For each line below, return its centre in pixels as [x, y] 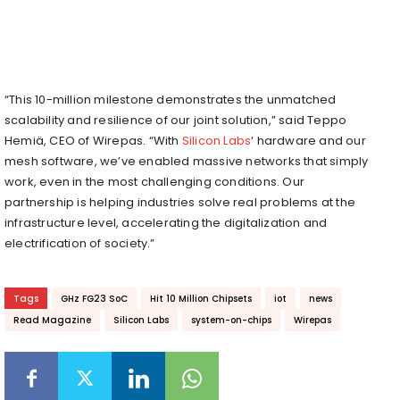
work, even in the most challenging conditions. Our [155, 181]
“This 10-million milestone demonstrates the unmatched [171, 99]
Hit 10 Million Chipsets [201, 298]
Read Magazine [52, 320]
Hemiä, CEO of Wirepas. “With [93, 140]
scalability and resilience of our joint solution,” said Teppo [176, 120]
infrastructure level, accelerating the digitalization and [166, 222]
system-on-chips [231, 320]
